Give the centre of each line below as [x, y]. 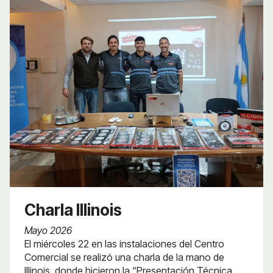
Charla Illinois [73, 210]
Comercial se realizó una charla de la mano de [124, 257]
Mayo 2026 [48, 230]
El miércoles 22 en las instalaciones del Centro [124, 243]
